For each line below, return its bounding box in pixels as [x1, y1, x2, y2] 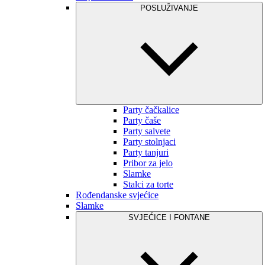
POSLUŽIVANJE [140, 4, 198, 12]
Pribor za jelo [123, 158, 173, 168]
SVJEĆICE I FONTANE [128, 213, 210, 222]
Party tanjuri [123, 147, 169, 157]
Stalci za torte [123, 179, 173, 189]
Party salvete [123, 126, 170, 136]
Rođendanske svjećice [76, 190, 159, 200]
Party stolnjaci [123, 137, 176, 147]
